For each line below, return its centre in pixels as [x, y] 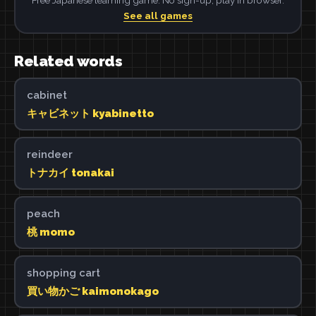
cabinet [47, 95]
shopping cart [63, 273]
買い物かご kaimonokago [92, 291]
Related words [68, 61]
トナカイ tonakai [70, 172]
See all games [158, 15]
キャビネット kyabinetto [90, 113]
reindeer [49, 154]
